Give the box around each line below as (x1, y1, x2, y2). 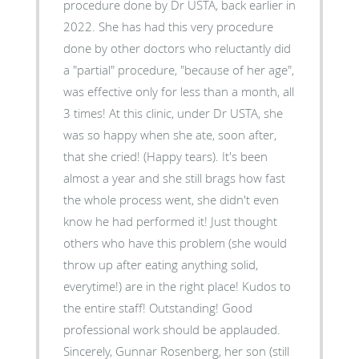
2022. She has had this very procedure (63, 18, 273, 34)
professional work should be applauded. (63, 321, 280, 337)
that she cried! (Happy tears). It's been (63, 147, 268, 164)
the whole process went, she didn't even (63, 191, 279, 208)
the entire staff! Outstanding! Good (63, 299, 252, 316)
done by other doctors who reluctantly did (63, 39, 291, 56)
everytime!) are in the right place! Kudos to (63, 277, 291, 294)
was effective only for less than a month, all (63, 83, 294, 99)
